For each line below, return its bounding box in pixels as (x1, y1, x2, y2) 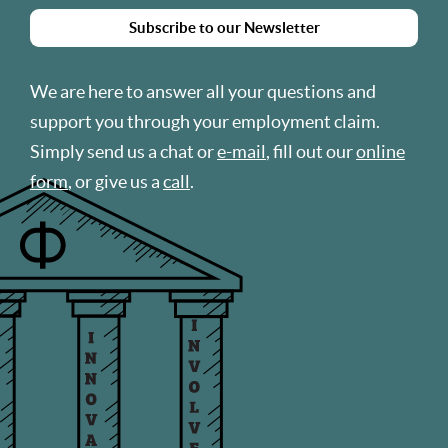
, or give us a (68, 171, 163, 192)
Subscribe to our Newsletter (128, 19, 320, 36)
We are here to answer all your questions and (30, 81, 376, 102)
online (356, 141, 405, 162)
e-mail (217, 141, 266, 162)
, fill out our (266, 141, 356, 162)
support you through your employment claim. (30, 111, 380, 132)
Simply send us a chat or (30, 141, 217, 162)
